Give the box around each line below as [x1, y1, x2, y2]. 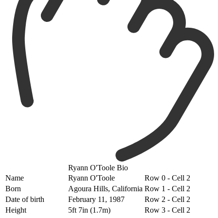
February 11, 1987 [68, 195, 125, 204]
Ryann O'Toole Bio [68, 163, 128, 172]
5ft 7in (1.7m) [68, 206, 110, 215]
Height [5, 206, 26, 215]
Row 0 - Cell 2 [145, 174, 190, 182]
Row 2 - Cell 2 [145, 195, 190, 204]
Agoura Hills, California [68, 184, 143, 193]
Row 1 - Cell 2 [145, 184, 190, 193]
